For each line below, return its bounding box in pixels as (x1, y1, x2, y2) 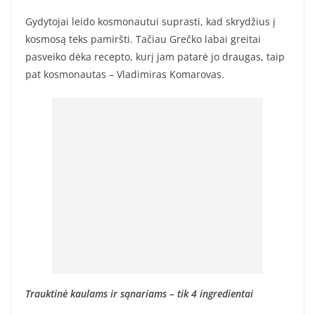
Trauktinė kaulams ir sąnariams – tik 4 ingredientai (25, 287, 253, 301)
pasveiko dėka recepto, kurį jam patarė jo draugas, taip (25, 50, 285, 64)
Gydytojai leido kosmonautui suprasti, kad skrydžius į (25, 15, 276, 29)
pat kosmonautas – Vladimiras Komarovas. (25, 67, 224, 82)
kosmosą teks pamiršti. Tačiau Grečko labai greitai (25, 32, 261, 46)
